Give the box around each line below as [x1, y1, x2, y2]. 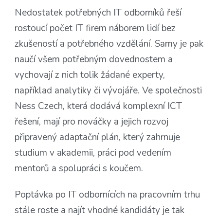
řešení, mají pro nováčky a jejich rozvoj [15, 115, 168, 128]
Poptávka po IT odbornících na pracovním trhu [15, 188, 200, 201]
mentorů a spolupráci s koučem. [15, 162, 143, 175]
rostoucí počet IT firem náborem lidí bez [15, 22, 176, 35]
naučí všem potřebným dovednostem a [15, 53, 173, 66]
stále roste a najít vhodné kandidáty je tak [15, 204, 184, 217]
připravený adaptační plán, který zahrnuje [15, 131, 180, 144]
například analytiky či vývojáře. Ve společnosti [15, 84, 202, 97]
